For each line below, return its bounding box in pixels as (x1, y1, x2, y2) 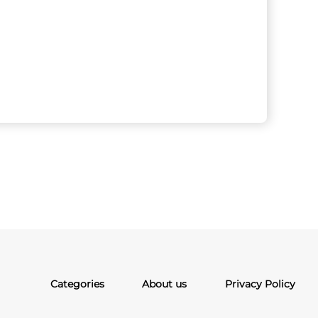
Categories (50, 278, 104, 290)
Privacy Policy (225, 278, 295, 290)
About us (142, 278, 187, 290)
